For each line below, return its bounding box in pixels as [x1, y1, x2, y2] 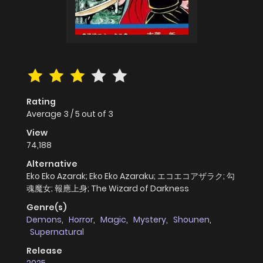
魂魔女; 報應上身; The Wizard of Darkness [26, 183, 189, 195]
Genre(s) [26, 201, 67, 214]
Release [26, 245, 62, 257]
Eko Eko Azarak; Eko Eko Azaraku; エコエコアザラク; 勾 [26, 170, 235, 183]
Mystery [133, 214, 166, 226]
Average [26, 108, 63, 120]
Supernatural [30, 226, 84, 238]
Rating [26, 96, 56, 108]
